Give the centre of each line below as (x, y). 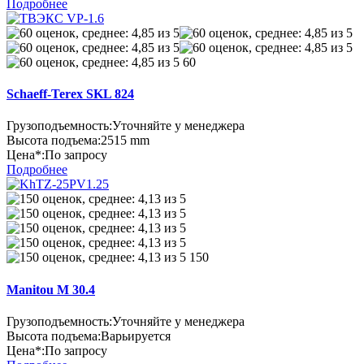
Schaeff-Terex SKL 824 (70, 93)
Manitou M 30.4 (51, 289)
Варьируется (136, 336)
